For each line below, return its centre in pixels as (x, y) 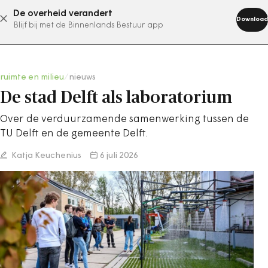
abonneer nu (119, 19)
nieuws (82, 77)
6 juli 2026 (119, 156)
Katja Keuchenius (45, 156)
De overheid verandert (63, 14)
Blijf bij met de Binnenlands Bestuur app (88, 25)
